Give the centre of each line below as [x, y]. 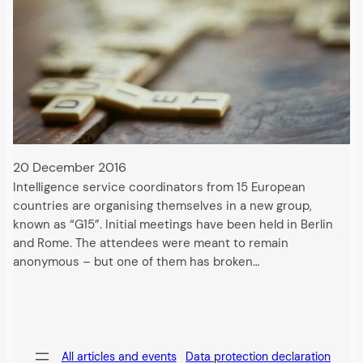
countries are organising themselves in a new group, [162, 206]
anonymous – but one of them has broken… [136, 262]
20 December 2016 [70, 167]
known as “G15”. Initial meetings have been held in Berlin [173, 224]
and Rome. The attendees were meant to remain [151, 243]
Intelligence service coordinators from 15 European [159, 187]
